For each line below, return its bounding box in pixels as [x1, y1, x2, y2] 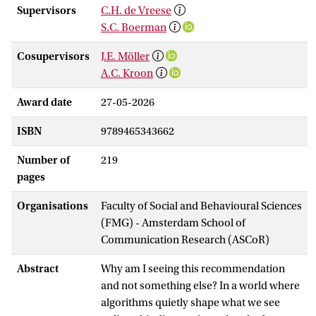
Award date [17, 95, 72, 109]
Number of [17, 153, 70, 166]
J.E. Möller [101, 49, 150, 63]
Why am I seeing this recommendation [101, 262, 285, 275]
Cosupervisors [17, 49, 90, 63]
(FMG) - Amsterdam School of [101, 216, 245, 229]
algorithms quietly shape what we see [101, 296, 280, 309]
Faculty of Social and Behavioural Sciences [101, 199, 302, 212]
